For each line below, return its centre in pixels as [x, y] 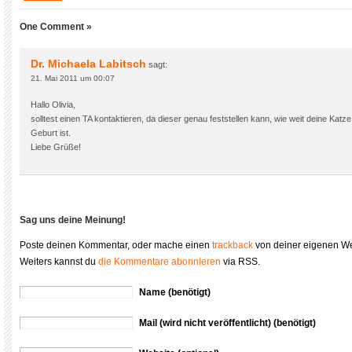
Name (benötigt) [175, 292]
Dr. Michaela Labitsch [88, 64]
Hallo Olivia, [53, 104]
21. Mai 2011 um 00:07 [73, 78]
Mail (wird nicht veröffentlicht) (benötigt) [227, 323]
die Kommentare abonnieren [159, 262]
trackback [233, 245]
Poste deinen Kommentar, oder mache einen [116, 245]
